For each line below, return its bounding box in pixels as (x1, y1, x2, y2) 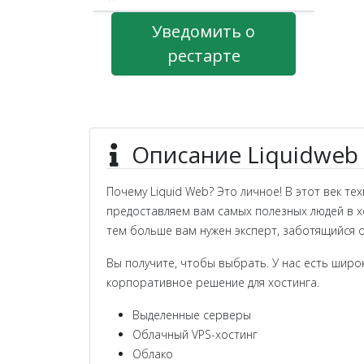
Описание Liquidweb (132, 139, 358, 170)
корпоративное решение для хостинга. (106, 275, 319, 290)
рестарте (167, 45, 240, 67)
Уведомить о (152, 20, 255, 42)
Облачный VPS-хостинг (132, 327, 258, 342)
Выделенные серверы (132, 307, 251, 323)
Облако (132, 346, 173, 362)
